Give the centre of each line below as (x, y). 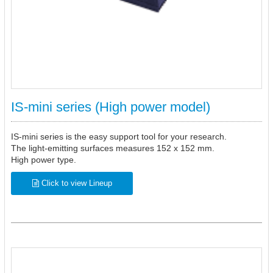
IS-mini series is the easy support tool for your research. (119, 136)
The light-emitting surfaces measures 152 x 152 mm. (113, 148)
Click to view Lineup (75, 183)
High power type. (44, 160)
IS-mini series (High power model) (111, 107)
